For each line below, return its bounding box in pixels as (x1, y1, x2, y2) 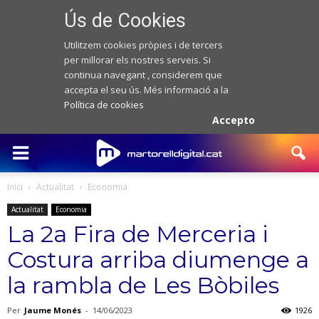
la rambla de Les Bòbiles (7, 271, 279, 299)
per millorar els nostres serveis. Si (63, 53, 211, 66)
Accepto (212, 113, 256, 127)
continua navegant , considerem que (63, 68, 222, 81)
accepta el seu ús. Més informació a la (63, 83, 229, 96)
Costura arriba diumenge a (7, 246, 309, 273)
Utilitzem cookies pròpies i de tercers (63, 38, 223, 51)
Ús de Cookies (63, 9, 186, 32)
